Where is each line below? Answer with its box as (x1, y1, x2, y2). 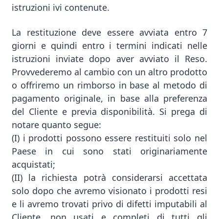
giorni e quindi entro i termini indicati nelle (12, 40, 207, 51)
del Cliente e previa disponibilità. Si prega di (12, 106, 207, 117)
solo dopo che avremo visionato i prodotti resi (12, 185, 207, 197)
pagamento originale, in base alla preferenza (12, 92, 207, 104)
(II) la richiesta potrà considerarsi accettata (12, 172, 207, 183)
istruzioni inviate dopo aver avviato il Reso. (12, 53, 207, 65)
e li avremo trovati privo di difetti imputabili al (12, 198, 207, 210)
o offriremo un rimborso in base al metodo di (12, 79, 207, 91)
